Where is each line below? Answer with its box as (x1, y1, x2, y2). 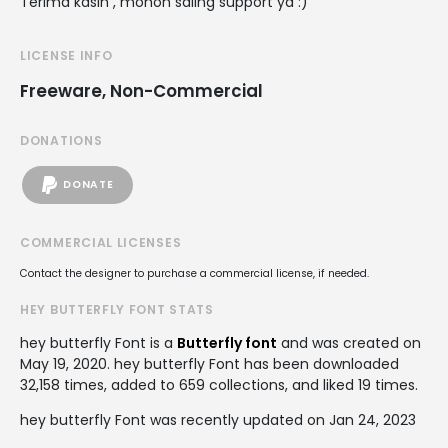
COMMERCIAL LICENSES (20, 233, 182, 251)
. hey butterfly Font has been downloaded (107, 353, 399, 374)
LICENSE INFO (20, 46, 113, 64)
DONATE (63, 177, 114, 193)
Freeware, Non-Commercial (20, 78, 263, 103)
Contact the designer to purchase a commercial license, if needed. (20, 265, 369, 281)
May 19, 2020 (20, 353, 107, 374)
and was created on (277, 332, 421, 353)
